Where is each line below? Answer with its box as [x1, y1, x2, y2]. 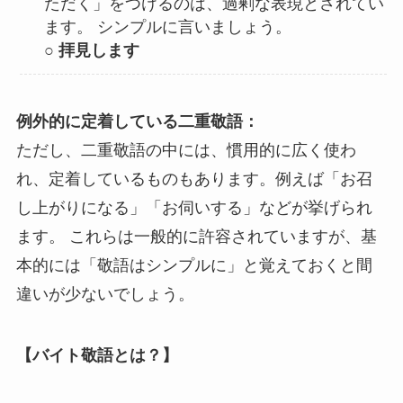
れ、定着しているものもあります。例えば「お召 [15, 170, 372, 189]
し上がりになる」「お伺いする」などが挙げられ [15, 199, 372, 218]
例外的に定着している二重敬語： [15, 112, 259, 131]
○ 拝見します [44, 40, 140, 59]
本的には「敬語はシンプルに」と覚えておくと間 [15, 256, 372, 275]
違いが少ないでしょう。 [15, 285, 194, 304]
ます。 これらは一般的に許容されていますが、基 [15, 228, 377, 246]
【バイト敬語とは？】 [15, 345, 178, 364]
